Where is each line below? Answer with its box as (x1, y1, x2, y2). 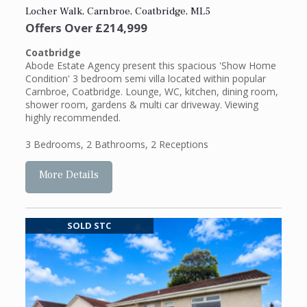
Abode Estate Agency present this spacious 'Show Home (25, 58, 276, 72)
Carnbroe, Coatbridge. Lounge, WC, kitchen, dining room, (25, 84, 278, 98)
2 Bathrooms (86, 137, 145, 151)
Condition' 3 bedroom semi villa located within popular (25, 71, 266, 85)
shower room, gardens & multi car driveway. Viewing (25, 97, 258, 111)
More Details (38, 167, 99, 182)
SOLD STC (67, 219, 112, 232)
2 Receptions (150, 137, 208, 151)
